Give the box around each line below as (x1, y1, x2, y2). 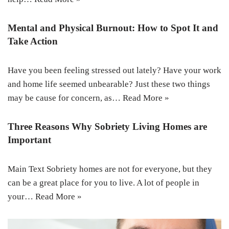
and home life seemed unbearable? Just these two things (8, 79, 210, 89)
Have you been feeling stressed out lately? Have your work (8, 65, 221, 76)
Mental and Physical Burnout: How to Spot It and (8, 22, 218, 34)
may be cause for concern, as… (8, 93, 123, 103)
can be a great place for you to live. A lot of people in (8, 178, 199, 188)
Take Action (8, 36, 58, 47)
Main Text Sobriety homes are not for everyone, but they (8, 164, 212, 174)
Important (8, 134, 51, 146)
